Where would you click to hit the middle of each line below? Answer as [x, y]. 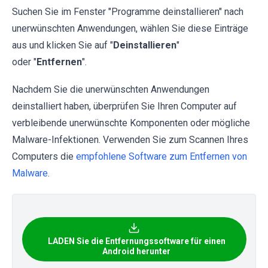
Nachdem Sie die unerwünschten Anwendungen [111, 90]
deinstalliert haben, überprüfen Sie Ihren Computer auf [124, 106]
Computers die [44, 157]
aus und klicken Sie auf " [63, 45]
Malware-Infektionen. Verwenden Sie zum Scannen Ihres [130, 140]
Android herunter [136, 252]
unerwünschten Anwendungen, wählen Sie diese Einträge [130, 29]
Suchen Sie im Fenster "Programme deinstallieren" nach [128, 12]
